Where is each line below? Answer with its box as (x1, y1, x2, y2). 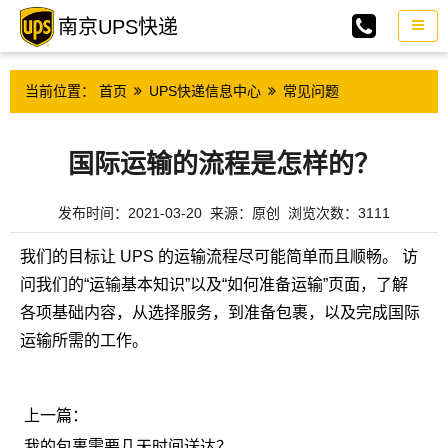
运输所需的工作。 (20, 332, 148, 349)
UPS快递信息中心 (149, 83, 261, 99)
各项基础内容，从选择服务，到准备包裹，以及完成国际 (20, 304, 420, 321)
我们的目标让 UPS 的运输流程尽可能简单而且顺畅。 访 (20, 248, 418, 265)
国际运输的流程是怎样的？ (68, 144, 380, 181)
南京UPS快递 (57, 15, 178, 38)
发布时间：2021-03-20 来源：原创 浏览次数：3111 (58, 205, 390, 221)
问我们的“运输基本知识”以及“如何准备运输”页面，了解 (20, 276, 408, 293)
